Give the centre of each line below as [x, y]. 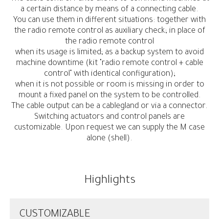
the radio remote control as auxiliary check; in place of [109, 31]
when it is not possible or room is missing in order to [109, 85]
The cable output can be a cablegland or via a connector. [109, 107]
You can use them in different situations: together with [109, 21]
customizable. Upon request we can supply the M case [109, 128]
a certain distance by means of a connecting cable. [109, 10]
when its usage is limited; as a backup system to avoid [109, 53]
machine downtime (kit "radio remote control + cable [109, 64]
